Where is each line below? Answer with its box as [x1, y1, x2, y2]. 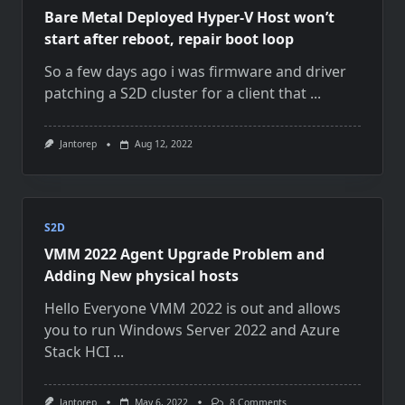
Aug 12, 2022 [134, 137, 193, 151]
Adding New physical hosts [44, 265, 239, 286]
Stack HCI [44, 341, 109, 362]
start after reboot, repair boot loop [44, 29, 294, 50]
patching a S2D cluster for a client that [44, 83, 306, 104]
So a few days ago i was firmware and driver [44, 61, 346, 82]
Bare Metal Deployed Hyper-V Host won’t [44, 7, 334, 28]
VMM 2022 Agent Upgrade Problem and [44, 243, 325, 264]
